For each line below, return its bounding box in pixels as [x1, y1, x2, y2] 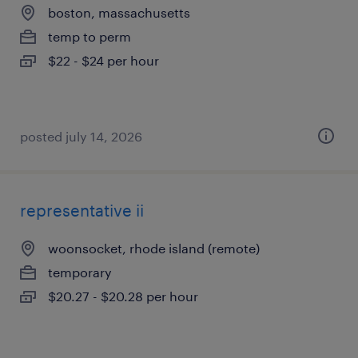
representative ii [20, 201, 144, 220]
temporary [48, 265, 112, 280]
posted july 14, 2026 [20, 129, 142, 144]
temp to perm [48, 29, 131, 44]
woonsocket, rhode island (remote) [48, 241, 260, 256]
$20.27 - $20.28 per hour [48, 288, 198, 304]
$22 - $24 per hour [48, 53, 159, 68]
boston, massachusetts [48, 5, 190, 20]
